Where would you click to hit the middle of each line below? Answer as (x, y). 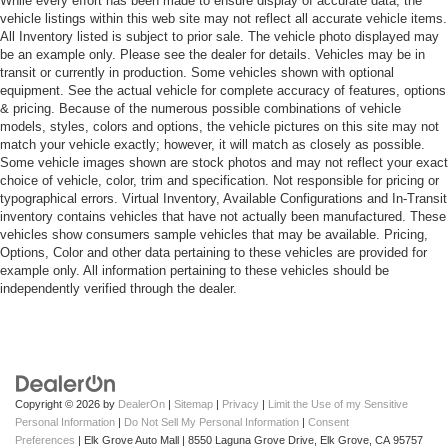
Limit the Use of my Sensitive (338, 404)
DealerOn (141, 404)
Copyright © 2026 (59, 404)
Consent (328, 422)
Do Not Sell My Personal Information (211, 422)
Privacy (240, 404)
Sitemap (193, 404)
